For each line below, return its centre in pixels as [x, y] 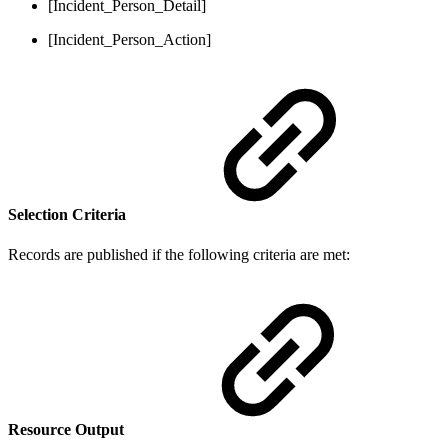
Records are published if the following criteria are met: [179, 254]
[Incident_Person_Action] [129, 40]
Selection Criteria [67, 215]
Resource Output [66, 429]
